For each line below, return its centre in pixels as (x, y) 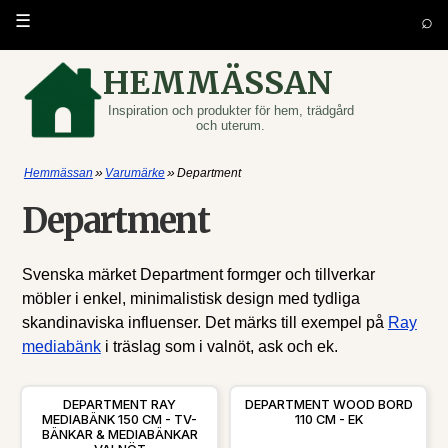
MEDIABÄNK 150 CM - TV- (119, 419)
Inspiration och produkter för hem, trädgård (230, 110)
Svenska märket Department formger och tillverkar (198, 274)
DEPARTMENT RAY (119, 404)
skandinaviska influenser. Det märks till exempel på (204, 322)
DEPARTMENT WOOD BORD (328, 404)
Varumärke (134, 173)
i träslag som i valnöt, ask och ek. (219, 346)
